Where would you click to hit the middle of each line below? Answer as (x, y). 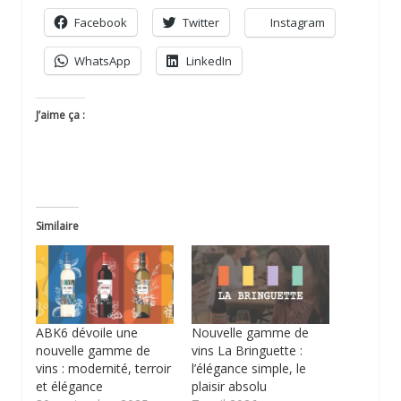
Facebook (101, 23)
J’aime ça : (60, 115)
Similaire (57, 226)
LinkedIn (209, 61)
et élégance (69, 387)
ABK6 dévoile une (87, 333)
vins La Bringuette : (247, 351)
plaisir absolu (229, 387)
